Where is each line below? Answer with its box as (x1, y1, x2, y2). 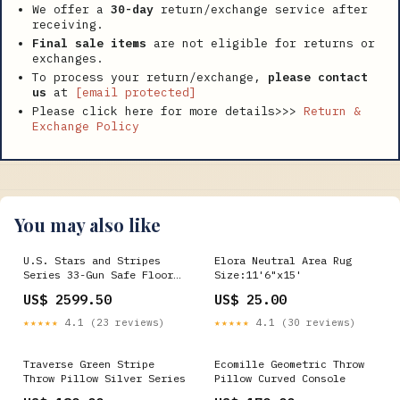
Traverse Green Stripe (23, 356, 154, 371)
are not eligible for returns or (146, 35, 375, 51)
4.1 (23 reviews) (59, 315, 165, 329)
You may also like (14, 212, 161, 237)
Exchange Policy (32, 118, 139, 134)
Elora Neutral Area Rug (214, 253, 352, 267)
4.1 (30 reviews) (250, 315, 356, 329)
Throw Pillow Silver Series (23, 371, 186, 385)
